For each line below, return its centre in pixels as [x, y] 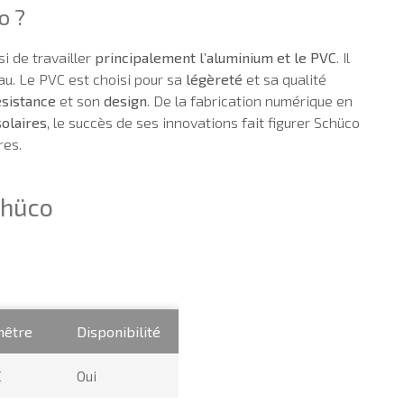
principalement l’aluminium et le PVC [216, 57]
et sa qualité [285, 78]
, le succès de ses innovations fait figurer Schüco [203, 122]
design [125, 100]
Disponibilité [118, 331]
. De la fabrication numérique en [250, 100]
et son [80, 100]
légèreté [214, 78]
